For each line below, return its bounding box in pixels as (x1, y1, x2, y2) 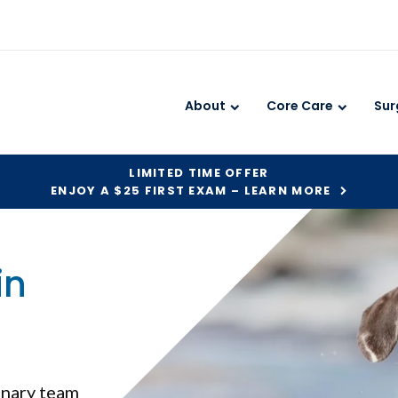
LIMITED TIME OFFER (129, 163, 269, 181)
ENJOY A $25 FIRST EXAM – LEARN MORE (51, 181, 331, 199)
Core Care (267, 96, 333, 115)
